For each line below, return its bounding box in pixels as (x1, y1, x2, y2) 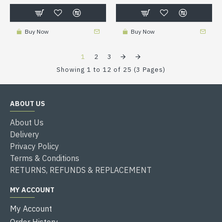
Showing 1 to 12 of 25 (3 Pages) (56, 65, 166, 74)
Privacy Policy (10, 141, 59, 151)
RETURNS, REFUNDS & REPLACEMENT (10, 165, 152, 175)
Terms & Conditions (10, 153, 79, 163)
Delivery (10, 129, 39, 139)
